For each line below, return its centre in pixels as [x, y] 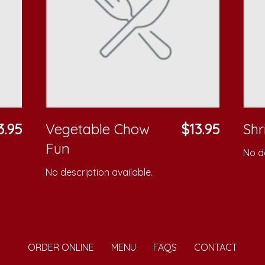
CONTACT [216, 248]
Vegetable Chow [98, 129]
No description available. [99, 172]
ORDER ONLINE [61, 248]
